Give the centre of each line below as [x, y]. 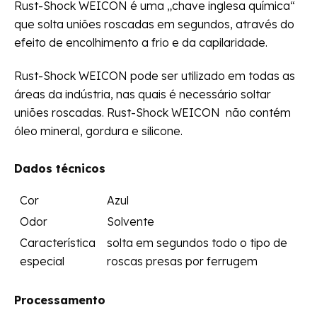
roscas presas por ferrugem [182, 261]
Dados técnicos [60, 169]
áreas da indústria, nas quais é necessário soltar [143, 94]
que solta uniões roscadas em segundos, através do [154, 24]
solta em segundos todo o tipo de [197, 243]
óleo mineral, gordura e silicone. [98, 131]
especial [42, 261]
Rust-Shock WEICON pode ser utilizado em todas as [155, 76]
